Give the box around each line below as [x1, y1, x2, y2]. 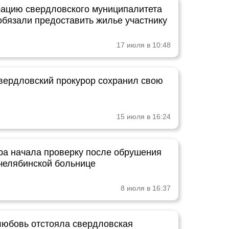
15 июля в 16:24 [117, 112, 171, 121]
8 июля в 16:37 [121, 184, 171, 192]
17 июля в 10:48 [117, 41, 171, 49]
